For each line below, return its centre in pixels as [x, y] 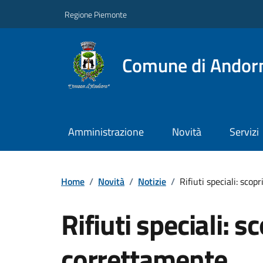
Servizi [244, 132]
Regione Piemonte [96, 14]
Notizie [152, 181]
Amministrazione [106, 132]
